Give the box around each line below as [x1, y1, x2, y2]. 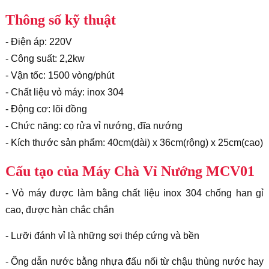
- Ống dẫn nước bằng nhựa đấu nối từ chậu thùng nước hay [5, 256, 264, 267]
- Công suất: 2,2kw [5, 53, 85, 64]
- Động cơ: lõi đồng [5, 103, 87, 114]
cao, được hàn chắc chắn [5, 204, 114, 215]
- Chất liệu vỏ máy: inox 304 [5, 86, 124, 97]
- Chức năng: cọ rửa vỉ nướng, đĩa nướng [5, 120, 183, 131]
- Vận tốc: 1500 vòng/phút [5, 70, 114, 80]
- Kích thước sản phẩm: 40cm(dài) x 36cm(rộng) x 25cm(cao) [5, 137, 263, 148]
